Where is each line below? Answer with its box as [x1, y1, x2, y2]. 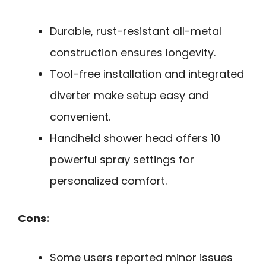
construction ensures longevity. [50, 45, 216, 60]
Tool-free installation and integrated [50, 66, 244, 81]
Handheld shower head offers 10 [50, 130, 220, 145]
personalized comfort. [50, 173, 167, 188]
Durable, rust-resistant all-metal [50, 23, 221, 39]
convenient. [50, 109, 110, 124]
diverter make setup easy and [50, 87, 209, 103]
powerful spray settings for [50, 151, 194, 167]
